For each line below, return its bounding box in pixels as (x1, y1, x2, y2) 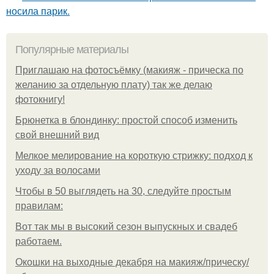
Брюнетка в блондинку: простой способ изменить (15, 115, 237, 126)
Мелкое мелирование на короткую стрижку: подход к (15, 150, 253, 161)
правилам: (15, 201, 63, 212)
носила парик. (6, 4, 70, 18)
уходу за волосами (15, 165, 100, 176)
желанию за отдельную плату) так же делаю (15, 80, 212, 91)
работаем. (15, 236, 62, 247)
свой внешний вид (15, 130, 99, 141)
